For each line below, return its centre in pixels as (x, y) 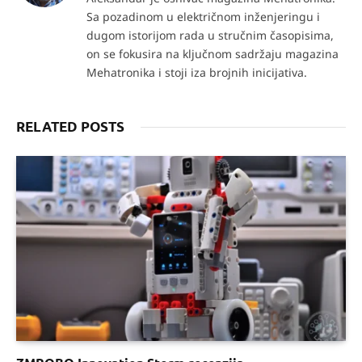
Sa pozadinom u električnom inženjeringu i (203, 16)
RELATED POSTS (70, 126)
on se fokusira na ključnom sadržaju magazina (213, 53)
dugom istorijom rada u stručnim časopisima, (210, 35)
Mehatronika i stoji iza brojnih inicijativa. (197, 72)
